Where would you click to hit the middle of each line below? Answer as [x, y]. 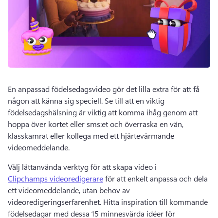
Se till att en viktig [135, 100]
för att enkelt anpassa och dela [155, 178]
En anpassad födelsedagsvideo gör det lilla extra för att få [104, 89]
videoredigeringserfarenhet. [55, 202]
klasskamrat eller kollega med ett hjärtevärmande [91, 136]
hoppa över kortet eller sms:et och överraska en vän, [96, 124]
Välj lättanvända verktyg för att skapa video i [83, 167]
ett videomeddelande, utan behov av [69, 190]
